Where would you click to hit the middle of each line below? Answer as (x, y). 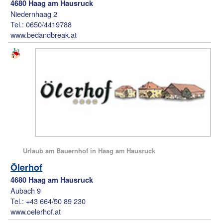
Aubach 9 (26, 191)
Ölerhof (27, 167)
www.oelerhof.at (36, 212)
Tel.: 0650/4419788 (41, 24)
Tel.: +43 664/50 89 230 (48, 201)
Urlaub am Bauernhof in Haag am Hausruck (89, 151)
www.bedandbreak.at (44, 35)
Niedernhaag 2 (34, 14)
